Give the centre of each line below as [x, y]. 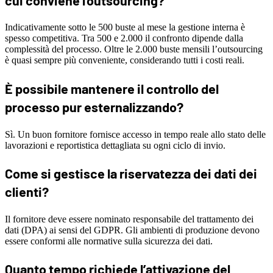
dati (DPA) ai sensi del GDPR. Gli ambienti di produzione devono [132, 230]
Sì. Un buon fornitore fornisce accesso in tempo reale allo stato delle [135, 134]
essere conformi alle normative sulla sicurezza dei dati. [109, 241]
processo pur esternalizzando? [94, 106]
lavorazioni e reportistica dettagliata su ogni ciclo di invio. [115, 145]
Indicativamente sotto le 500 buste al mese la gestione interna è [125, 27]
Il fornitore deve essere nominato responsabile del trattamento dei [129, 219]
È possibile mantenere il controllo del [112, 88]
